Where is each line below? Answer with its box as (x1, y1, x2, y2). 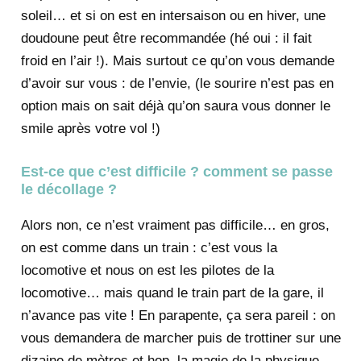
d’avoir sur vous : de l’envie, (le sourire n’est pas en (20, 76, 334, 92)
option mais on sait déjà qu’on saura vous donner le (20, 98, 330, 114)
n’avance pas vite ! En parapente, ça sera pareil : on (20, 307, 335, 323)
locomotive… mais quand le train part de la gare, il (20, 284, 324, 301)
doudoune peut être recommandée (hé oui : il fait (20, 31, 312, 47)
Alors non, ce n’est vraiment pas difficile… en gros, (20, 217, 330, 233)
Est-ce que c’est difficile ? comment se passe (20, 163, 333, 180)
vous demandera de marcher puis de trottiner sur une (20, 330, 341, 346)
